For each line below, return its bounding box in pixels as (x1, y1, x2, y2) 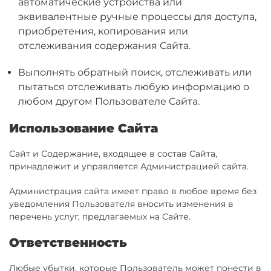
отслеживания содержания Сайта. (18, 40, 191, 51)
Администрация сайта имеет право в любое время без (9, 186, 256, 197)
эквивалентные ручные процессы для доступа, (18, 11, 256, 22)
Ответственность (9, 235, 127, 250)
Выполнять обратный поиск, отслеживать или (18, 67, 252, 78)
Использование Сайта (9, 121, 158, 135)
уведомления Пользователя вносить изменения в (9, 198, 233, 209)
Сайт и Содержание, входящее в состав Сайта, (9, 148, 217, 159)
